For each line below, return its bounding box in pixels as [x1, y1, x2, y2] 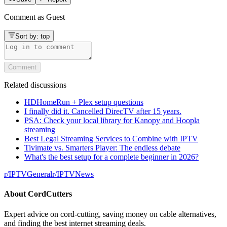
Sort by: [15, 32, 41, 41]
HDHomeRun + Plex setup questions [24, 98, 143, 107]
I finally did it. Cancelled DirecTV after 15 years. [24, 107, 181, 116]
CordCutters [28, 190, 72, 199]
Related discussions [4, 81, 66, 90]
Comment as [4, 13, 46, 22]
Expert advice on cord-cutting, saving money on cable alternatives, [4, 209, 216, 218]
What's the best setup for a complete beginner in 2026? [24, 153, 199, 162]
